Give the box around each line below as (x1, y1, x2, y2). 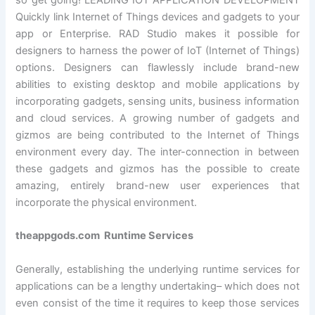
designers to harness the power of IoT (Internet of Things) (15, 44, 300, 58)
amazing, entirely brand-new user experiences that (15, 179, 300, 193)
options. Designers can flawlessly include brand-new (15, 61, 300, 75)
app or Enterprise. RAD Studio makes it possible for (15, 27, 300, 41)
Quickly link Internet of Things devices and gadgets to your (15, 11, 300, 24)
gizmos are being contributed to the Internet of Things (15, 129, 300, 142)
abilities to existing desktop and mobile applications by (15, 78, 300, 91)
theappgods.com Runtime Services (15, 229, 194, 243)
